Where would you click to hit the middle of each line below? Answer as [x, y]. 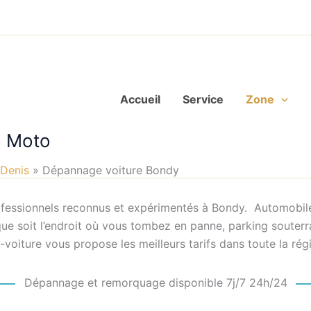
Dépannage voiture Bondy [110, 170]
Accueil [141, 99]
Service [203, 99]
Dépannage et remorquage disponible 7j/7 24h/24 [155, 283]
